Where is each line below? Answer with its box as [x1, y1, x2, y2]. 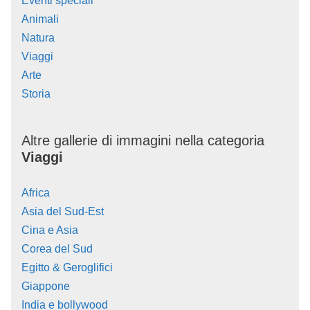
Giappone [21, 280, 70, 292]
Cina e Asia [21, 224, 78, 236]
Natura [21, 31, 55, 44]
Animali [21, 12, 59, 25]
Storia [21, 87, 51, 100]
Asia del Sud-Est [21, 205, 104, 217]
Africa [21, 186, 50, 199]
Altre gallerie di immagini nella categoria [21, 132, 264, 148]
